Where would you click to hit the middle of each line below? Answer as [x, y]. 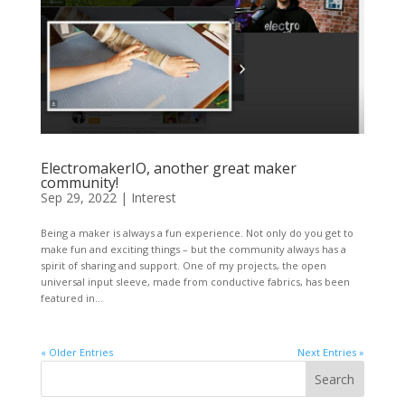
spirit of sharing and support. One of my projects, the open [183, 266]
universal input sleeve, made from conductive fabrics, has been [195, 282]
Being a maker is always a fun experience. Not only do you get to [197, 233]
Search [335, 379]
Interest [153, 198]
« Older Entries [76, 353]
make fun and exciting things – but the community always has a [193, 250]
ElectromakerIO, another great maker [168, 169]
